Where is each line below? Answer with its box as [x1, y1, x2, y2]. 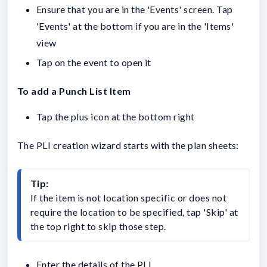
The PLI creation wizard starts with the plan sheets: [17, 139, 239, 151]
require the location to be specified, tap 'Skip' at [30, 206, 238, 218]
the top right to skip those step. [30, 220, 166, 232]
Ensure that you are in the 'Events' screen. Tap [36, 4, 233, 15]
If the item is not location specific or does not [30, 191, 227, 203]
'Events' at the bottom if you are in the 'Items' [36, 20, 234, 32]
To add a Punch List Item [17, 85, 131, 97]
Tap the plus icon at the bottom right [36, 110, 195, 122]
